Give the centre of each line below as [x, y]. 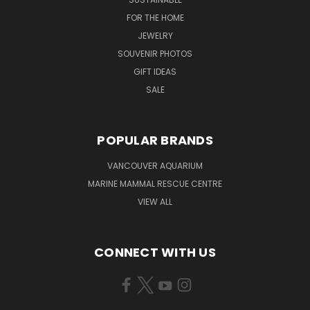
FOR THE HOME [155, 17]
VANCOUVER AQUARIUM [155, 165]
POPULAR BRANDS [155, 140]
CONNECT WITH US [155, 252]
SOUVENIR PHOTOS [155, 53]
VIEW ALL [155, 201]
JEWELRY [155, 35]
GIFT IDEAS [155, 71]
